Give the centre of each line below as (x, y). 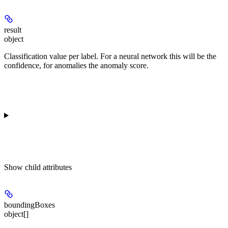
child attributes (48, 167)
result (13, 30)
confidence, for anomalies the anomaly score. (76, 65)
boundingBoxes (30, 205)
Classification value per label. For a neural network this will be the (110, 56)
